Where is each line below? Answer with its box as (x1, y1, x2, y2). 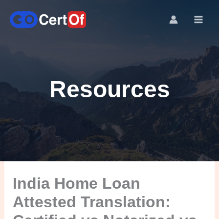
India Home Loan (13, 174, 141, 192)
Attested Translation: (13, 193, 171, 211)
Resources (49, 76, 170, 102)
